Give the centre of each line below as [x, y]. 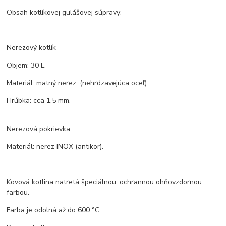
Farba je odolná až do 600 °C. [54, 210]
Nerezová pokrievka [39, 129]
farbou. [18, 193]
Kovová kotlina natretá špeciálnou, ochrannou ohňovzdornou [104, 182]
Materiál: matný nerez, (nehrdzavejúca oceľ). [78, 83]
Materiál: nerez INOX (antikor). [55, 147]
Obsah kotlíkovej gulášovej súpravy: [64, 13]
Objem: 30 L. [26, 66]
